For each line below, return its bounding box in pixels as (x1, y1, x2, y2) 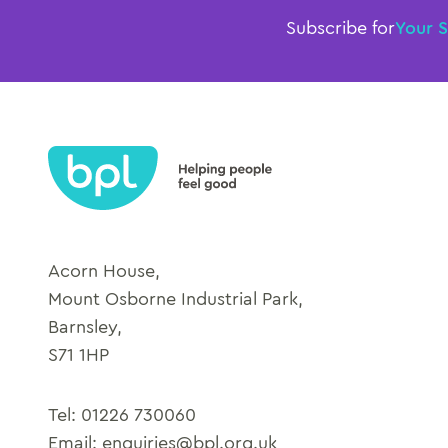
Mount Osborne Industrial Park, (48, 290, 303, 309)
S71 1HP (48, 346, 109, 365)
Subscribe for (285, 19, 395, 38)
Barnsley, (48, 318, 122, 337)
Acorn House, (48, 262, 160, 281)
